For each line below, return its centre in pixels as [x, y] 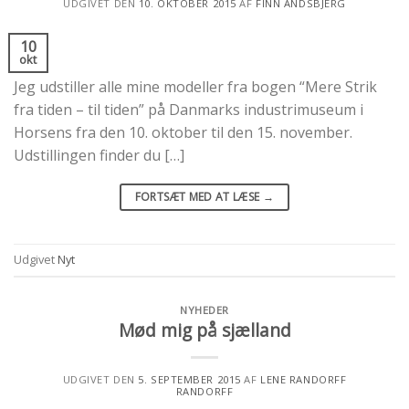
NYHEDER [204, 309]
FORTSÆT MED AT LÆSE [199, 196]
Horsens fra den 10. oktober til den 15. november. [183, 132]
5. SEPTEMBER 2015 [189, 380]
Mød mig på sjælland [204, 330]
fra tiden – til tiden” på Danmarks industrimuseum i [189, 109]
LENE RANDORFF [304, 380]
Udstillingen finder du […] [99, 155]
